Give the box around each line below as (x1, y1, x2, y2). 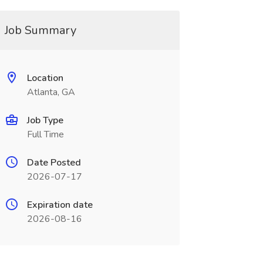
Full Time (26, 128, 64, 141)
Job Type (26, 114, 63, 127)
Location (26, 72, 63, 85)
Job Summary (4, 22, 76, 38)
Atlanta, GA (26, 86, 75, 99)
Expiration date (26, 198, 93, 211)
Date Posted (26, 156, 81, 169)
